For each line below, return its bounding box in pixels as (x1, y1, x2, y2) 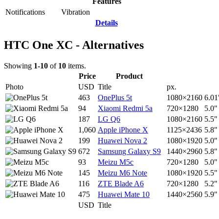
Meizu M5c (98, 158, 133, 167)
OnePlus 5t (98, 93, 132, 102)
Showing (4, 62, 34, 70)
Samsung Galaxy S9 (98, 147, 161, 156)
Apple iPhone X (98, 126, 148, 134)
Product (116, 72, 143, 81)
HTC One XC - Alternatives (4, 39, 144, 52)
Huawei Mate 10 (98, 190, 150, 199)
